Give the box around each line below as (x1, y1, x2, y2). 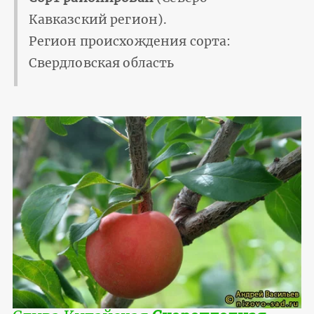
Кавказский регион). (29, 12, 168, 28)
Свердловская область (29, 55, 175, 71)
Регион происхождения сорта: (29, 34, 231, 50)
